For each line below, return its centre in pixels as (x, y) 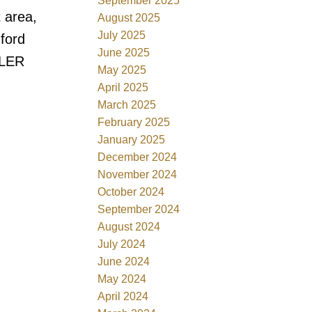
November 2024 (138, 174)
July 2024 (122, 244)
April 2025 (123, 87)
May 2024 (122, 279)
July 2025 (122, 35)
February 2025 (134, 122)
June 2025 (124, 52)
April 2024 (123, 296)
